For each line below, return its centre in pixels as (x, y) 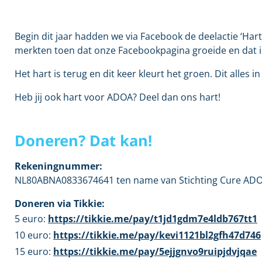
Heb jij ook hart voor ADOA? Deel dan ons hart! (118, 97)
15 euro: (34, 251)
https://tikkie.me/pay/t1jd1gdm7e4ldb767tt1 (153, 218)
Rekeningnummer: (58, 166)
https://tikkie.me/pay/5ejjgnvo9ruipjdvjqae (155, 251)
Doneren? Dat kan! (83, 140)
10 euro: (34, 235)
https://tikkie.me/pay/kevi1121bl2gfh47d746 (157, 235)
